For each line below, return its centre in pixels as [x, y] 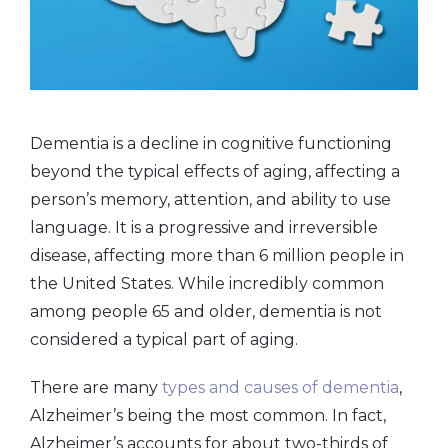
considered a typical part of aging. [164, 340]
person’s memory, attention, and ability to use [210, 200]
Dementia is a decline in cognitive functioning [211, 144]
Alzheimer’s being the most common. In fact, [208, 416]
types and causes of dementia [280, 388]
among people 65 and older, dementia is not [206, 312]
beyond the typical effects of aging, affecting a [215, 172]
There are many [96, 388]
